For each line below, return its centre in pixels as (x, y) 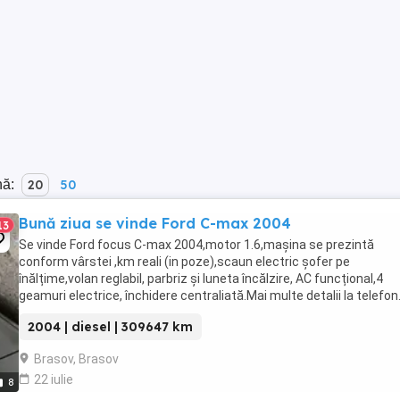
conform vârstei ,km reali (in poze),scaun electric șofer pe (184, 262)
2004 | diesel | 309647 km (110, 327)
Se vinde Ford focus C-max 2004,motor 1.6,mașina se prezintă (196, 245)
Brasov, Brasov (76, 359)
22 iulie (54, 379)
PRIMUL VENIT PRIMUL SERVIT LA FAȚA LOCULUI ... (160, 312)
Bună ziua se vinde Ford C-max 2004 (155, 223)
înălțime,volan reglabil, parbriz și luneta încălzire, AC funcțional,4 (201, 279)
